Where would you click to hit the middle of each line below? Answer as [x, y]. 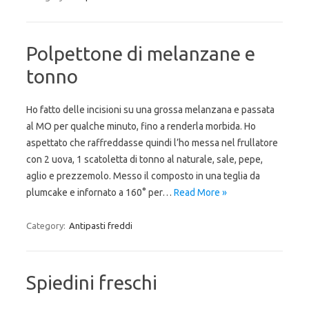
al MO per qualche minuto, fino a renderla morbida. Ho [141, 126]
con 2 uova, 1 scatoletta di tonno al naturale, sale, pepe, [144, 159]
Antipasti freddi [101, 226]
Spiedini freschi [92, 282]
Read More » [200, 192]
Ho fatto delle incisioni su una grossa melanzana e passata [150, 110]
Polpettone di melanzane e [141, 53]
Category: [47, 226]
